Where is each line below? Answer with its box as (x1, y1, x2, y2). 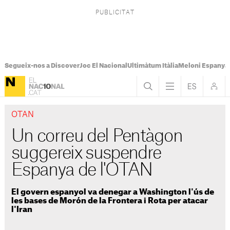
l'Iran (11, 205, 33, 214)
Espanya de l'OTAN (11, 162, 152, 179)
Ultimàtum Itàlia (127, 63, 178, 69)
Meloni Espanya (178, 63, 228, 69)
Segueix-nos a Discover (4, 63, 80, 69)
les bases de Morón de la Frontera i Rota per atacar (11, 197, 208, 205)
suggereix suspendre (11, 145, 161, 162)
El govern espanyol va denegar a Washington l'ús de (11, 188, 215, 196)
